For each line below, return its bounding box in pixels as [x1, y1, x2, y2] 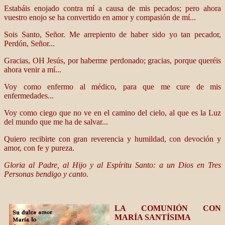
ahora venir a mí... [4, 65, 61, 74]
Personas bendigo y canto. [4, 170, 88, 178]
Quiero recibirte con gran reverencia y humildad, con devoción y [4, 135, 221, 143]
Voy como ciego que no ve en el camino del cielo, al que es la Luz [4, 108, 221, 117]
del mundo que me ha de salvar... [4, 118, 108, 126]
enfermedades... [4, 91, 54, 100]
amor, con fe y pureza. [4, 144, 74, 152]
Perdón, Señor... [4, 39, 55, 48]
